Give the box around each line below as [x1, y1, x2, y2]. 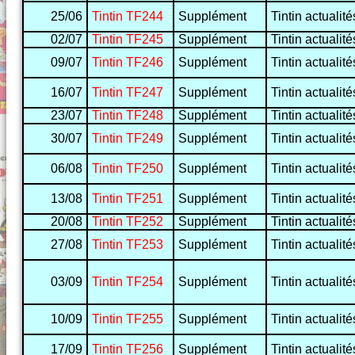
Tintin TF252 [92, 215, 163, 229]
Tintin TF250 [92, 162, 163, 176]
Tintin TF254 [92, 275, 163, 289]
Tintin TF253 [92, 238, 163, 252]
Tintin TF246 [92, 55, 163, 70]
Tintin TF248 [92, 109, 163, 123]
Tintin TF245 [92, 32, 163, 47]
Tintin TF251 [92, 192, 163, 206]
